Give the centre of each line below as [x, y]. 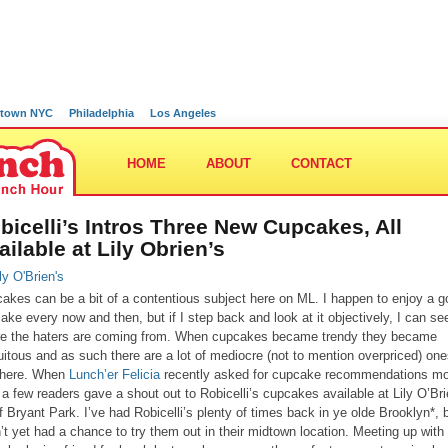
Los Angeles [183, 113]
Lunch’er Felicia [116, 374]
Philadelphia [101, 113]
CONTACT [321, 163]
